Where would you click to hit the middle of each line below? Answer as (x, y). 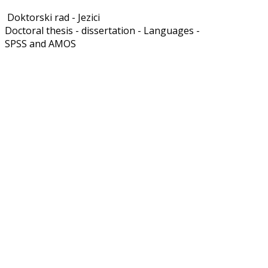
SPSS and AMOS (40, 43)
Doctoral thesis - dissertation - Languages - (102, 30)
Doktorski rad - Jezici (52, 17)
